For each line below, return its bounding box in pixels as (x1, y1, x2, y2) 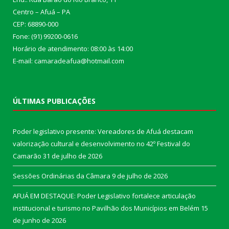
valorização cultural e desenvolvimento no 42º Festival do (13, 139, 190, 148)
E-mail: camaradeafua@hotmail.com (13, 56, 124, 65)
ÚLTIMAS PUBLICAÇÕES (13, 96, 96, 106)
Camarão (13, 151, 41, 161)
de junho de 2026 (13, 215, 66, 225)
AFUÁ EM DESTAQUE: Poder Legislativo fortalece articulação (13, 191, 196, 200)
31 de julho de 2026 (43, 151, 102, 161)
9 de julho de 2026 (112, 171, 168, 180)
